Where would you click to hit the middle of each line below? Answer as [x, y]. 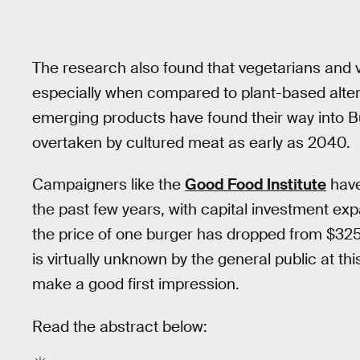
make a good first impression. [136, 284]
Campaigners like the [108, 185]
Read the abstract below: [120, 326]
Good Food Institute [256, 185]
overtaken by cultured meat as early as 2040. [191, 142]
